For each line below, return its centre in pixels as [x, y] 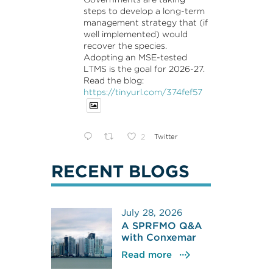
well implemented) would [135, 34]
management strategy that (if [145, 22]
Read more [146, 254]
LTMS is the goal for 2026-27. [144, 69]
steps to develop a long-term [144, 11]
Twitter [165, 137]
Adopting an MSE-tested [135, 57]
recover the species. [125, 45]
